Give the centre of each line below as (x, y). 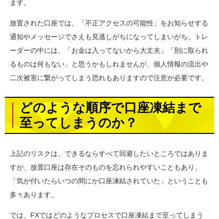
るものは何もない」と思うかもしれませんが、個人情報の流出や (109, 64)
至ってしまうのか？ (78, 122)
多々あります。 (34, 194)
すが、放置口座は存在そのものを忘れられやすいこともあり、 (106, 167)
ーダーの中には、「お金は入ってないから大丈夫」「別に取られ (109, 50)
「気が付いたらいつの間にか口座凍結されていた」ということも (109, 181)
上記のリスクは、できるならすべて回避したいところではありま (109, 153)
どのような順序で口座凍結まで (110, 107)
